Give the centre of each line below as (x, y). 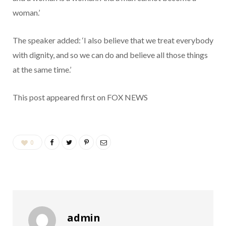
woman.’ (27, 12)
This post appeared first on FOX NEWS (80, 97)
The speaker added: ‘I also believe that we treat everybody (113, 40)
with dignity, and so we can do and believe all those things (110, 54)
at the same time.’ (43, 69)
